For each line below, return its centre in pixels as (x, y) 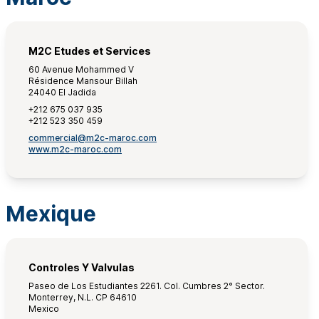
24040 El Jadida (62, 92)
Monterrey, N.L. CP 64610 (83, 297)
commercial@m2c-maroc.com (93, 138)
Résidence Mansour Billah (83, 81)
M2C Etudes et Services (90, 51)
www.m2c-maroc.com (75, 149)
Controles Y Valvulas (82, 267)
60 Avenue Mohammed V (81, 69)
